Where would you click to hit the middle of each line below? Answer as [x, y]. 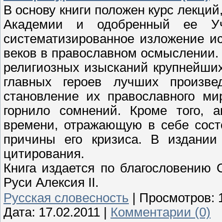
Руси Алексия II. [51, 183]
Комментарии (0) [161, 212]
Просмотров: [177, 198]
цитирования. [46, 154]
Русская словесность [66, 198]
